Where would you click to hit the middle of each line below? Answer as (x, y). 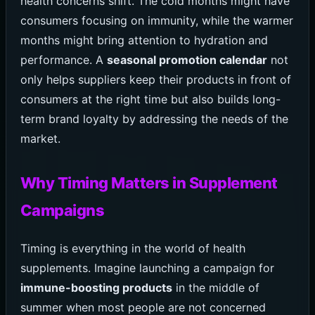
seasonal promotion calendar (187, 60)
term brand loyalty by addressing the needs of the (154, 119)
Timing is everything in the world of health (133, 249)
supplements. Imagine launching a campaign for (147, 268)
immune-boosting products (96, 288)
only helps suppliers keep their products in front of (155, 80)
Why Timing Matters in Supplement (149, 183)
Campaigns (62, 211)
